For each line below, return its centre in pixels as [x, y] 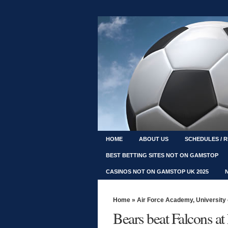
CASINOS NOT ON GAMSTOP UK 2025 [157, 172]
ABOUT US [154, 139]
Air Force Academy [165, 200]
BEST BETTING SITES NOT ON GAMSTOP [162, 155]
